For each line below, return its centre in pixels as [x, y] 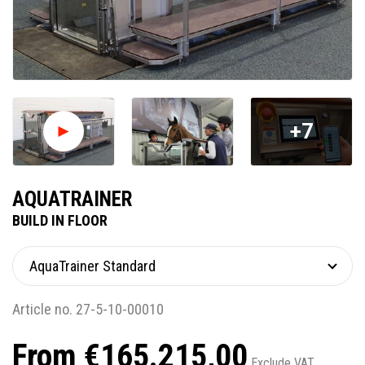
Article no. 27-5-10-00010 [88, 310]
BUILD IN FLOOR [60, 221]
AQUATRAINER [72, 200]
